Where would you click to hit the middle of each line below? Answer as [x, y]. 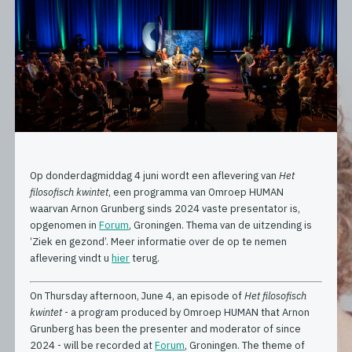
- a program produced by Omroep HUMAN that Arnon [186, 313]
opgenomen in [65, 225]
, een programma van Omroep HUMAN [196, 192]
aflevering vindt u [71, 258]
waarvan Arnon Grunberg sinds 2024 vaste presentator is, [165, 208]
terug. [145, 258]
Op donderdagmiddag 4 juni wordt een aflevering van [155, 175]
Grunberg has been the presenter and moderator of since [166, 329]
